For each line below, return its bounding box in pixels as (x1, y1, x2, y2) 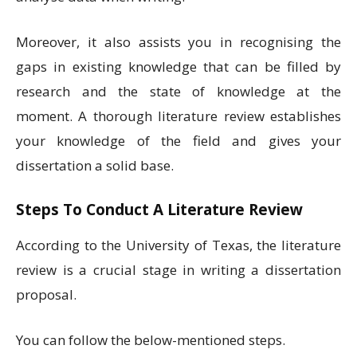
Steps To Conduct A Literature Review (16, 199, 303, 221)
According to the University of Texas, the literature (16, 236, 341, 255)
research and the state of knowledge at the (16, 82, 341, 101)
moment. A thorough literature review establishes (16, 107, 341, 126)
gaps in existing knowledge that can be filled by (16, 57, 341, 76)
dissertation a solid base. (16, 156, 174, 175)
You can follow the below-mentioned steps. (16, 331, 288, 350)
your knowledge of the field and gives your (16, 131, 341, 151)
